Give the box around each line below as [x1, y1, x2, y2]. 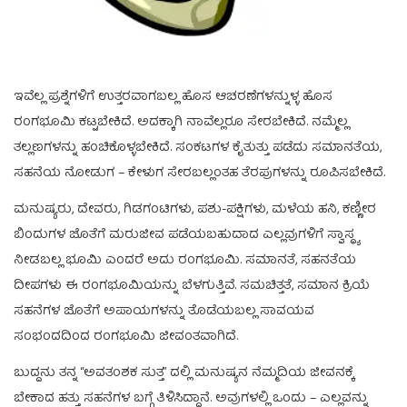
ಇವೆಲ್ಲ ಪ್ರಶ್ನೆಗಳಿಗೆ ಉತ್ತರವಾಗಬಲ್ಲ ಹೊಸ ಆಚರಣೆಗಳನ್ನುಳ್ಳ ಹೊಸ [14, 85, 333, 108]
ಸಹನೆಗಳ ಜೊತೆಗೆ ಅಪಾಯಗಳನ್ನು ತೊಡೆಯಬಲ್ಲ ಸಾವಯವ [14, 300, 314, 323]
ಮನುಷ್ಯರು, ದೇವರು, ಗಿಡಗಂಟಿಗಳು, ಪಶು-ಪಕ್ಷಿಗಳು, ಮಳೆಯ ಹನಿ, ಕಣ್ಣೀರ [14, 198, 376, 221]
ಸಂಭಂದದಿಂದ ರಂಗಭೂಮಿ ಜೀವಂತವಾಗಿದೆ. [14, 325, 238, 348]
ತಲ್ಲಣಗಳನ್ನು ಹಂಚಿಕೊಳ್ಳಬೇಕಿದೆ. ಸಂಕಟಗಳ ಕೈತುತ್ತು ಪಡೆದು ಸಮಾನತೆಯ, [14, 136, 382, 159]
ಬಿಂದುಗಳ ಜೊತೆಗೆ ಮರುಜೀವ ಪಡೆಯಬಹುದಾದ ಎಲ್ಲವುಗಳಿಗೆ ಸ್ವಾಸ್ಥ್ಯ [14, 223, 357, 246]
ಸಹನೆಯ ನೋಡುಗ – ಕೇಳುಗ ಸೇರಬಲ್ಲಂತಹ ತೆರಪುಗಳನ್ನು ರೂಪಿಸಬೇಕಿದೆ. [14, 162, 385, 184]
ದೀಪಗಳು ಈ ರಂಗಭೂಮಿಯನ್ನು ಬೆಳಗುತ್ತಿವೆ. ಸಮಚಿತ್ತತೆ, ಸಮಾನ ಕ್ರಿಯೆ [14, 274, 370, 297]
